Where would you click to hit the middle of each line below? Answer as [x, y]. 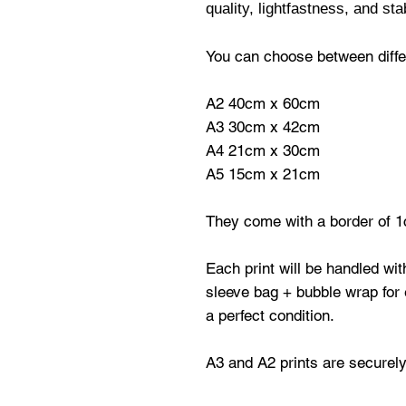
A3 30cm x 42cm [263, 127]
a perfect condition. [270, 315]
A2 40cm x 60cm [263, 103]
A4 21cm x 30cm [263, 150]
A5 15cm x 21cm [263, 174]
